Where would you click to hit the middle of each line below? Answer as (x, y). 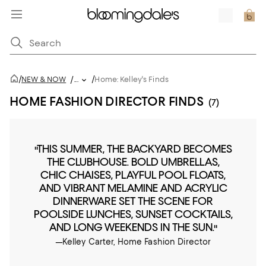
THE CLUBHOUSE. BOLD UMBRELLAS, (133, 162)
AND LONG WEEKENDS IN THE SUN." (133, 227)
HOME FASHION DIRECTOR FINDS (107, 101)
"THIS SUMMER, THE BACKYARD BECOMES (133, 149)
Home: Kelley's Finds (132, 79)
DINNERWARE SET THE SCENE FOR (133, 201)
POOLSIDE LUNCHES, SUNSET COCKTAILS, (133, 214)
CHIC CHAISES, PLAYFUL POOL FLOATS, (133, 175)
